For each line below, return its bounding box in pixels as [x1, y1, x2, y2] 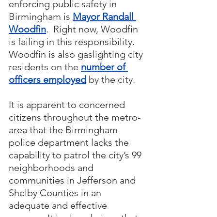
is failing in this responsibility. [9, 36, 139, 48]
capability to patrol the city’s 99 [9, 149, 144, 161]
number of [81, 61, 128, 73]
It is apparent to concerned [9, 99, 127, 111]
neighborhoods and [9, 162, 96, 174]
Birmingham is [9, 11, 73, 23]
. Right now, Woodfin [46, 23, 140, 35]
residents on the [9, 61, 81, 73]
